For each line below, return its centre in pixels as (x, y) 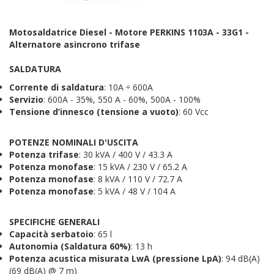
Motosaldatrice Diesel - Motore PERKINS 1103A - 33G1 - (130, 32)
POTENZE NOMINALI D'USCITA (74, 143)
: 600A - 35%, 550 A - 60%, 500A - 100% (122, 100)
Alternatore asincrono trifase (75, 45)
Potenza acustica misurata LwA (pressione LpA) (115, 259)
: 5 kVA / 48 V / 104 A (135, 191)
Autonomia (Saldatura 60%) (70, 246)
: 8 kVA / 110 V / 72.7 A (138, 179)
